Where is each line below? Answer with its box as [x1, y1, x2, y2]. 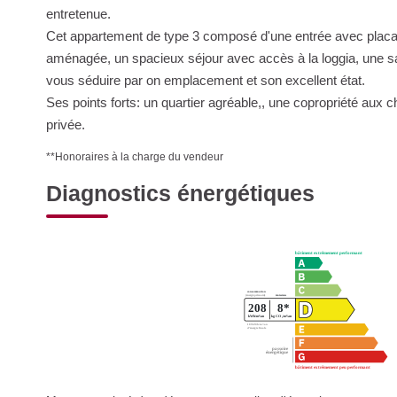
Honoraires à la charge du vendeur [55, 151, 223, 163]
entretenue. [46, 6, 111, 21]
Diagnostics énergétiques [46, 181, 315, 206]
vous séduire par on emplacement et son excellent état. [46, 73, 365, 88]
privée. [46, 117, 85, 132]
